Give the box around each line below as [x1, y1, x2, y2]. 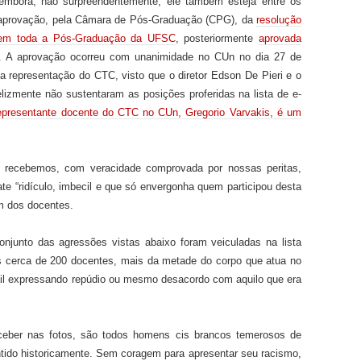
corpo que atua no [212, 254, 301, 267]
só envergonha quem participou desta [125, 180, 302, 193]
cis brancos [175, 328, 231, 341]
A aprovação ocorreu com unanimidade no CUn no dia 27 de [6, 50, 301, 63]
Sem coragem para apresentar [96, 346, 238, 359]
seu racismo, [240, 346, 301, 359]
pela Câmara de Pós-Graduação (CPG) [48, 13, 235, 26]
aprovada [259, 31, 302, 44]
